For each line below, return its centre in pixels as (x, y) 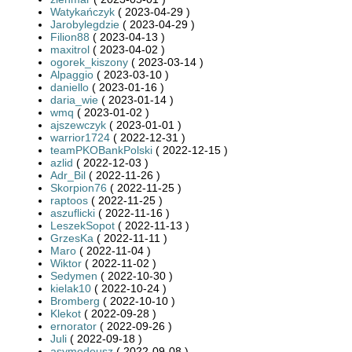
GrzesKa (72, 238)
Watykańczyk (82, 11)
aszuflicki (73, 213)
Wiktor (66, 263)
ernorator (73, 326)
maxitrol (70, 49)
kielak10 (71, 288)
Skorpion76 (79, 187)
